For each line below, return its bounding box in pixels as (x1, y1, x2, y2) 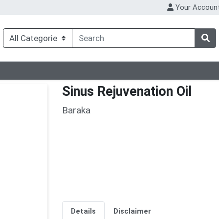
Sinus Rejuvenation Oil (62, 84, 192, 100)
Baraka (62, 104, 90, 116)
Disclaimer (113, 207, 151, 216)
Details (70, 207, 96, 216)
